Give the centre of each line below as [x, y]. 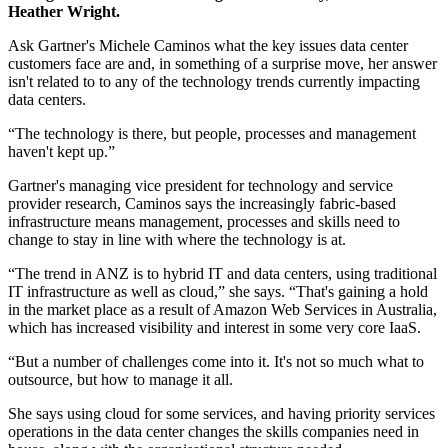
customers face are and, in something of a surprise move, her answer [222, 64]
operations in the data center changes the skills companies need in [213, 432]
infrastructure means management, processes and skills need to [204, 222]
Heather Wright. [64, 12]
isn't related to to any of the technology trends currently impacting [214, 82]
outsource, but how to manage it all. [120, 380]
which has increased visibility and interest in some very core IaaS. [214, 328]
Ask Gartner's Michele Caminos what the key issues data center [208, 46]
